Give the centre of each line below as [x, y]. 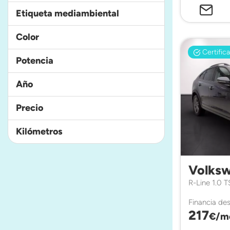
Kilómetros [39, 131]
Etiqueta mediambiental [68, 13]
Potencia [35, 61]
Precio [30, 108]
